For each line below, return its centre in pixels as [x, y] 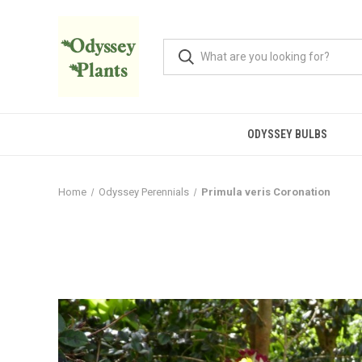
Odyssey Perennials [143, 192]
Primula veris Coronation [265, 192]
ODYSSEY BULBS [287, 134]
